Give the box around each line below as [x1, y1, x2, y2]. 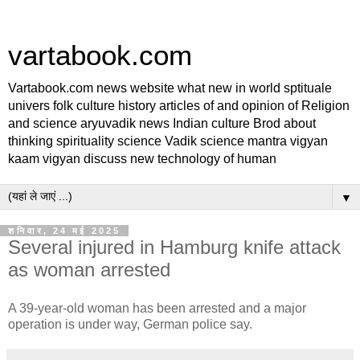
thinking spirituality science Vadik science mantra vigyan [8, 134, 328, 148]
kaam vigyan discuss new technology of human [8, 152, 276, 166]
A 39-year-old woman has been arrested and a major [8, 301, 306, 315]
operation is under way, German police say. [8, 317, 252, 331]
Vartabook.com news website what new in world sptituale [8, 81, 332, 95]
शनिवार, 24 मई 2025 [8, 226, 121, 235]
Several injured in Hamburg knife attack [8, 236, 341, 258]
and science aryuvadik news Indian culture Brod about [8, 117, 316, 130]
